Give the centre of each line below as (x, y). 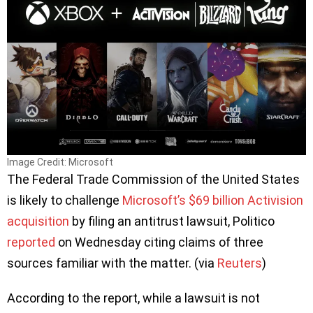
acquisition (38, 221)
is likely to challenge (65, 200)
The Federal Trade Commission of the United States (153, 179)
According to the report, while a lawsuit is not (133, 298)
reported (31, 242)
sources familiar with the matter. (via (112, 263)
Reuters (240, 263)
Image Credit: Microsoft (60, 162)
